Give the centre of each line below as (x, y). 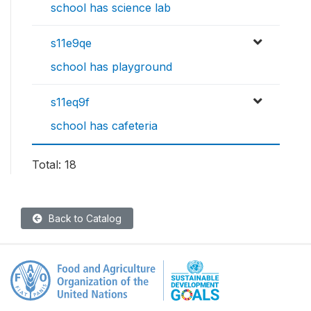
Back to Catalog (84, 219)
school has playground (111, 67)
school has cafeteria (104, 126)
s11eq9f (70, 102)
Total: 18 (54, 165)
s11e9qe (71, 43)
